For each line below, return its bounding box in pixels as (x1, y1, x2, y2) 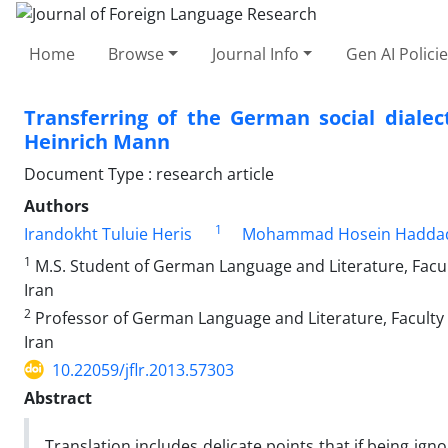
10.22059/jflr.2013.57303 (52, 358, 234, 381)
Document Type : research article (24, 162, 274, 185)
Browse (108, 42, 165, 65)
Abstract (24, 386, 92, 409)
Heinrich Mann (24, 127, 170, 155)
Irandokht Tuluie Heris (24, 222, 192, 245)
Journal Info (211, 42, 299, 65)
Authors (24, 194, 89, 217)
